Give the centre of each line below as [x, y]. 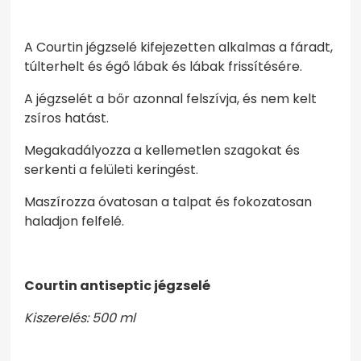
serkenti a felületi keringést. [112, 169]
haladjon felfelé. [75, 221]
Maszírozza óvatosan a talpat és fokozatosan [168, 201]
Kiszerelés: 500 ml [80, 317]
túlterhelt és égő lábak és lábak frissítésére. [164, 66]
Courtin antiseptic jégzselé [118, 285]
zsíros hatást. [67, 118]
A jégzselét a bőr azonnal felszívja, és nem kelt [171, 98]
